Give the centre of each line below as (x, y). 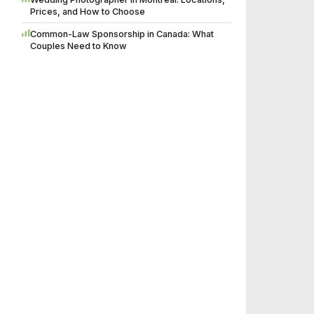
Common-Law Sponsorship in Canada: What (122, 34)
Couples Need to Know (78, 46)
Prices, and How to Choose (88, 12)
